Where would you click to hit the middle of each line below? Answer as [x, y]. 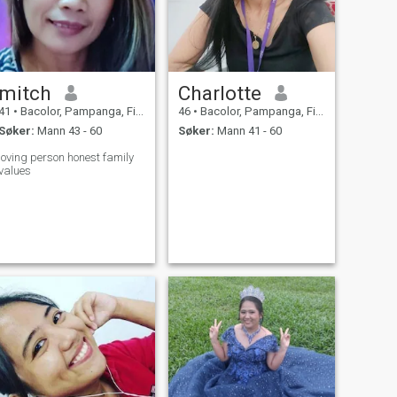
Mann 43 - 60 [68, 131]
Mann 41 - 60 [248, 131]
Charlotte [219, 93]
